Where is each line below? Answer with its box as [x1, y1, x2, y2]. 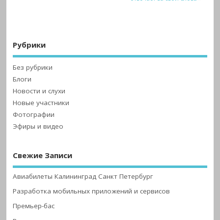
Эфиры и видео [13, 121, 64, 131]
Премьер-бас [13, 201, 55, 211]
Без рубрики [13, 62, 53, 72]
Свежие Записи [13, 150, 73, 160]
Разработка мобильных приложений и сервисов [13, 187, 170, 196]
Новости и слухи [13, 86, 66, 95]
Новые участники [13, 98, 70, 107]
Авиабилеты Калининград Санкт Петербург [13, 172, 154, 181]
